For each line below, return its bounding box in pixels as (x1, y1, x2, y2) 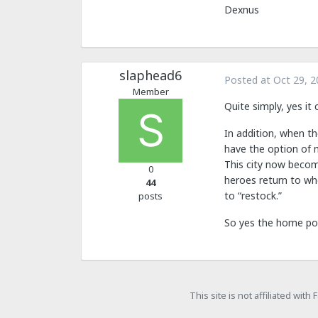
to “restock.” (224, 188, 282, 202)
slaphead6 (119, 67, 182, 84)
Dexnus (224, 3, 259, 17)
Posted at (224, 73, 273, 87)
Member (132, 85, 169, 99)
